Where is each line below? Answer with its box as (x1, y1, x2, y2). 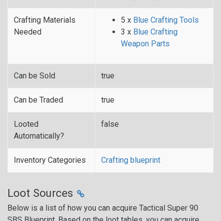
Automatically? (14, 131, 64, 141)
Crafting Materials (14, 15, 75, 25)
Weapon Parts (121, 39, 170, 48)
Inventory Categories (14, 155, 86, 165)
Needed (14, 27, 41, 37)
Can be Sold (14, 71, 55, 80)
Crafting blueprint (101, 155, 160, 165)
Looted (14, 119, 38, 129)
